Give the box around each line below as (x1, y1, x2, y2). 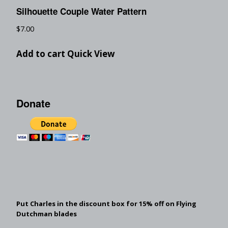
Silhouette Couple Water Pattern (16, 5, 147, 18)
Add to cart (16, 47, 65, 60)
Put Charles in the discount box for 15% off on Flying (16, 198, 196, 208)
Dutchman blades (16, 209, 77, 218)
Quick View (67, 47, 115, 60)
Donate (16, 95, 50, 110)
